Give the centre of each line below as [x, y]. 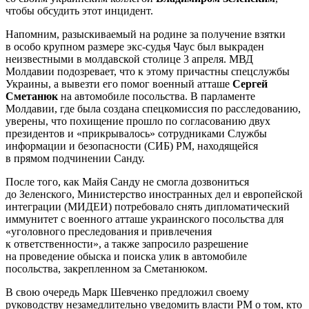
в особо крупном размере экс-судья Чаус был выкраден [135, 47]
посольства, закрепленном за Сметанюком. [107, 269]
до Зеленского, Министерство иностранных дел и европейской [154, 195]
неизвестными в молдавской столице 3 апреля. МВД [129, 59]
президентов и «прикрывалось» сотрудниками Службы [136, 134]
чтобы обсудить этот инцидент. [79, 11]
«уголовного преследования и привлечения [109, 232]
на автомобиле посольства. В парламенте [157, 97]
